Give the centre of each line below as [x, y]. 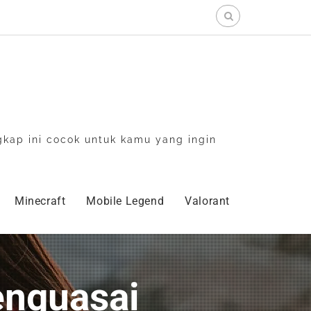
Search [232, 12]
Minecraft [40, 201]
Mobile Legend [125, 201]
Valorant [207, 201]
